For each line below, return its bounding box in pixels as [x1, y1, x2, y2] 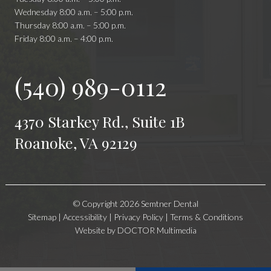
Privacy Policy [114, 212, 165, 223]
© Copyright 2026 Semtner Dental [73, 198, 198, 209]
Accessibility [63, 212, 107, 223]
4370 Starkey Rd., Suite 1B [14, 111, 185, 132]
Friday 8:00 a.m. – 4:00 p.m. [14, 33, 113, 44]
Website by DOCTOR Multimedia [74, 225, 197, 236]
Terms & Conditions [170, 212, 243, 223]
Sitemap [28, 212, 56, 223]
